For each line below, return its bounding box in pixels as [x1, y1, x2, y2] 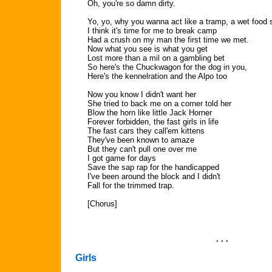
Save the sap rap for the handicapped [87, 163, 219, 172]
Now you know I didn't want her [87, 90, 196, 99]
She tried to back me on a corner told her [87, 99, 231, 108]
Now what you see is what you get [87, 44, 208, 53]
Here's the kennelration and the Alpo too [87, 72, 227, 81]
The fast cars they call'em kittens [87, 126, 205, 135]
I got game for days [87, 154, 156, 163]
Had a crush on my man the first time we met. [87, 35, 249, 44]
